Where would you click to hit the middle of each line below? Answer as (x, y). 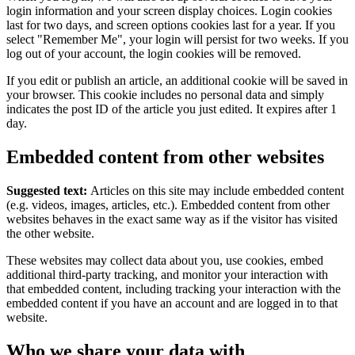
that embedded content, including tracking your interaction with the (174, 289)
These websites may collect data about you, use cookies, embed (165, 261)
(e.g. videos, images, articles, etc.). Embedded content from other (168, 205)
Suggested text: (48, 191)
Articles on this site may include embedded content (217, 191)
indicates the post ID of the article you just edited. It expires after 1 (172, 109)
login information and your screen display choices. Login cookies (169, 11)
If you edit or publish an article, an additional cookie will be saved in (177, 81)
